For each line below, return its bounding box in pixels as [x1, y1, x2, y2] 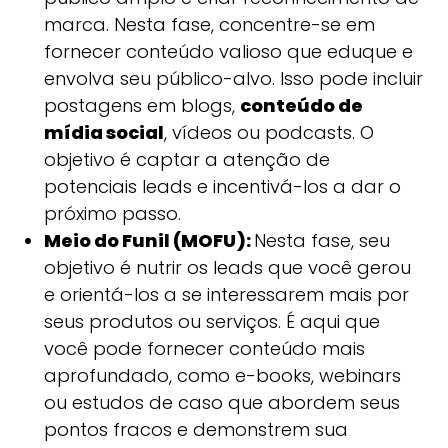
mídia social [43, 120, 164, 146]
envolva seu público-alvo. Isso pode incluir [43, 66, 423, 92]
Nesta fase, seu [253, 228, 390, 254]
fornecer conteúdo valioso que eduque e [43, 39, 413, 65]
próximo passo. [43, 201, 181, 227]
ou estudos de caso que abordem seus [43, 390, 400, 416]
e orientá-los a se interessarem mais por [43, 282, 409, 308]
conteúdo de [239, 93, 363, 119]
